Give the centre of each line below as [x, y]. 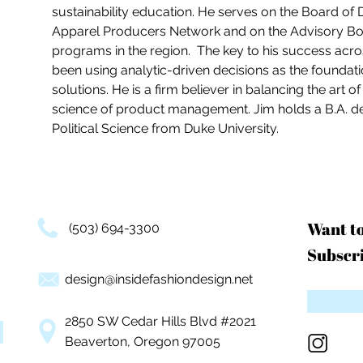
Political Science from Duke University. [167, 128]
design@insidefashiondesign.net [159, 279]
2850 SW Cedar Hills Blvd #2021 [160, 321]
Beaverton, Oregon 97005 [143, 342]
